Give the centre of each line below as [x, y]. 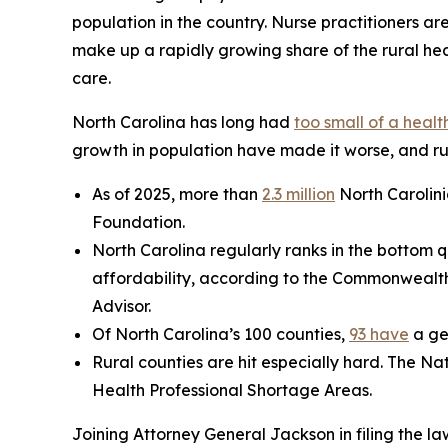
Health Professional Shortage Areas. [232, 390]
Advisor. [121, 306]
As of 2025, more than [177, 194]
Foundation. [138, 222]
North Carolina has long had [183, 122]
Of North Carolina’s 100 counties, [220, 334]
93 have [379, 334]
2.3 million [298, 194]
